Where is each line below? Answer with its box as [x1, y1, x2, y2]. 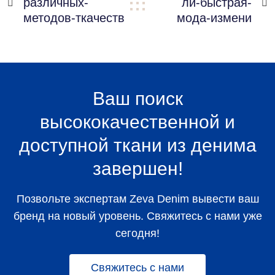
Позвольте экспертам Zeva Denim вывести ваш [16, 193, 259, 205]
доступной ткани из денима [18, 135, 257, 155]
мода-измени [177, 11, 252, 25]
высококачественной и [40, 112, 235, 132]
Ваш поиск [92, 88, 183, 109]
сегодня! [115, 227, 160, 239]
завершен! [92, 158, 183, 179]
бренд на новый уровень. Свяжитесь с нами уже [13, 210, 262, 222]
